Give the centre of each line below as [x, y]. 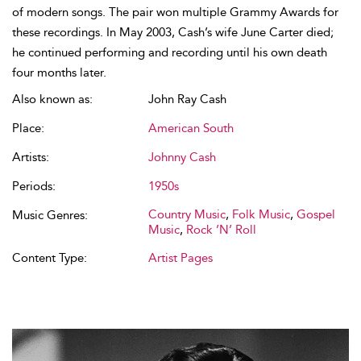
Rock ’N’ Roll [221, 230]
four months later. [59, 73]
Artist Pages [180, 258]
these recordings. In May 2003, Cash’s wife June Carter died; [173, 32]
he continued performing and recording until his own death [170, 52]
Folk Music [261, 214]
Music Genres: [50, 215]
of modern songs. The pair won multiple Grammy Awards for [175, 12]
